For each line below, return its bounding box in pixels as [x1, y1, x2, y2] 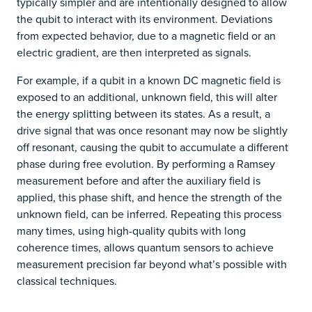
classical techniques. [17, 273, 117, 289]
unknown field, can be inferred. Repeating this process [17, 206, 281, 222]
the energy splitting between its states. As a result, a [17, 106, 270, 122]
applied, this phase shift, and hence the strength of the [17, 189, 282, 205]
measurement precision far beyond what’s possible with [17, 256, 287, 272]
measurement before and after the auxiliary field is [17, 173, 260, 189]
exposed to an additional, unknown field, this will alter [17, 89, 277, 105]
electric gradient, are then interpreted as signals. [17, 45, 251, 61]
